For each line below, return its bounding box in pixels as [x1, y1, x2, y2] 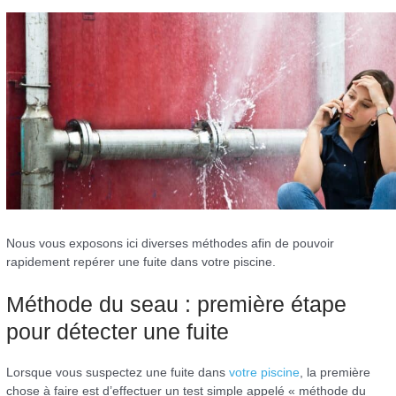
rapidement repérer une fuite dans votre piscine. [6, 255, 277, 269]
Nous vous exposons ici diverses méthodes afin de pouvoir [6, 236, 335, 250]
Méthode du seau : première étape [6, 291, 347, 316]
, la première [300, 365, 371, 379]
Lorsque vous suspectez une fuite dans [6, 365, 230, 379]
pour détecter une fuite [6, 318, 230, 344]
